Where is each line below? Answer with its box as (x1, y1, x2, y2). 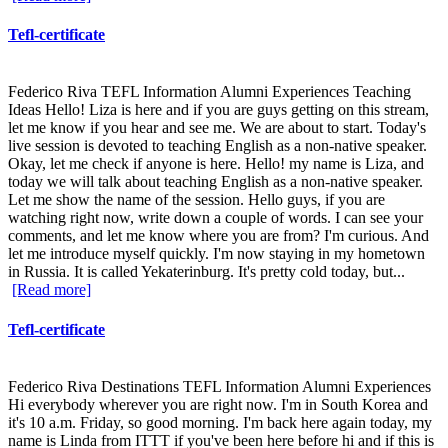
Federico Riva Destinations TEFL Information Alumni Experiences (8, 377, 431, 395)
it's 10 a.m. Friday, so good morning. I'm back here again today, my (8, 413, 432, 431)
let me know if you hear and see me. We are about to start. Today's (8, 119, 426, 137)
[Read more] (12, 281, 91, 299)
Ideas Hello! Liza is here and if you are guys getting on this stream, (8, 101, 429, 119)
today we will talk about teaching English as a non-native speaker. (8, 173, 423, 191)
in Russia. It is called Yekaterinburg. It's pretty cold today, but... (8, 263, 405, 281)
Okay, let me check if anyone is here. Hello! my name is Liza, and (8, 155, 424, 173)
